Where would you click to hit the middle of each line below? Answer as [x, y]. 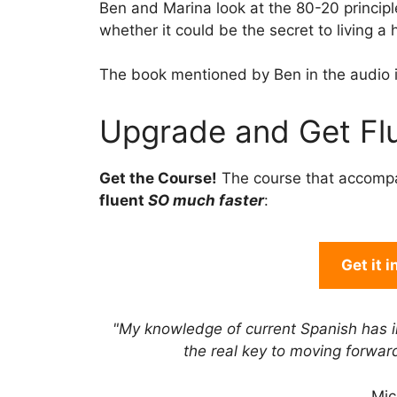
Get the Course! [158, 178]
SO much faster [206, 200]
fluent [124, 200]
